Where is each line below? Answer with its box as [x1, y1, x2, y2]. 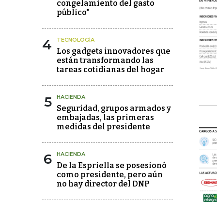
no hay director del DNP [57, 179, 149, 189]
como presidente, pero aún [57, 170, 163, 180]
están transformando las [57, 56, 154, 65]
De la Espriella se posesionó [57, 161, 167, 170]
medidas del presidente [57, 122, 150, 132]
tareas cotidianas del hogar [57, 65, 164, 75]
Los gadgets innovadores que [57, 46, 170, 56]
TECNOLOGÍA [57, 36, 94, 44]
